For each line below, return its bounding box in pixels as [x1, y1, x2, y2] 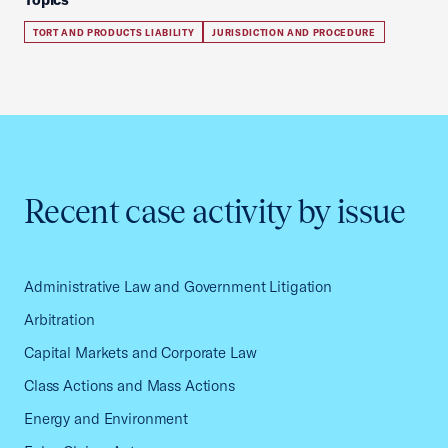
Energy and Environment [24, 409, 189, 428]
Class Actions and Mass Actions [24, 376, 235, 395]
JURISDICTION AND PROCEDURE [212, 27, 376, 38]
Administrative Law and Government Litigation [24, 277, 333, 296]
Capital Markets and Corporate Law [24, 343, 257, 362]
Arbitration [24, 310, 95, 329]
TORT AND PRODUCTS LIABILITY [33, 27, 195, 38]
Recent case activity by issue [24, 193, 406, 230]
